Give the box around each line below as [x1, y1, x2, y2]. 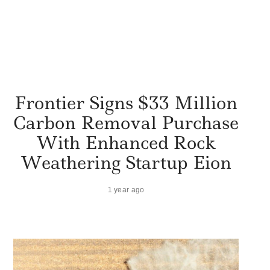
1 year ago [107, 185, 145, 193]
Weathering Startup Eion [20, 150, 231, 174]
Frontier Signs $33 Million [14, 90, 237, 115]
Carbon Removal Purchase [13, 110, 239, 134]
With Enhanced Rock [36, 130, 216, 154]
